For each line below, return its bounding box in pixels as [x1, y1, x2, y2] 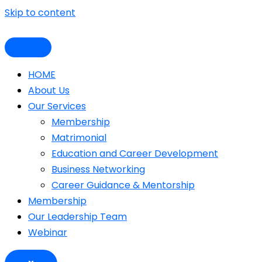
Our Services [28, 99, 86, 113]
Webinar [28, 226, 67, 239]
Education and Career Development [51, 147, 218, 160]
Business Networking [51, 163, 145, 176]
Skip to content [5, 6, 75, 19]
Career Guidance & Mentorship [51, 178, 195, 192]
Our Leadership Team [28, 210, 127, 223]
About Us [28, 84, 70, 97]
